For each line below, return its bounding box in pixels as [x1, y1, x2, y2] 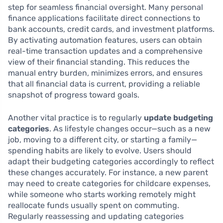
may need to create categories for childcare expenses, [8, 179, 211, 188]
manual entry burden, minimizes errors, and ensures [8, 68, 203, 78]
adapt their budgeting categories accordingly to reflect [8, 157, 214, 166]
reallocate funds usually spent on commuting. [8, 201, 179, 210]
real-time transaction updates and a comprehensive [8, 46, 203, 56]
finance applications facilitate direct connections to [8, 13, 200, 23]
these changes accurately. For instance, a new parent [8, 168, 208, 177]
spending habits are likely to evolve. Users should [8, 146, 192, 155]
